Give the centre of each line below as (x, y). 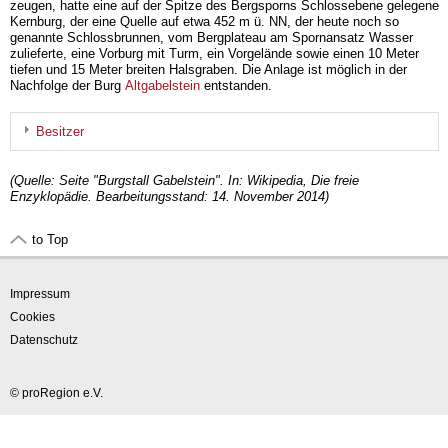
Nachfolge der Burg (67, 86)
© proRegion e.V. (56, 393)
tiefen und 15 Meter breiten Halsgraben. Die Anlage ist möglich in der (208, 70)
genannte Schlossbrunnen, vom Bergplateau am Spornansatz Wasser (211, 38)
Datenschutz (44, 340)
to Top (50, 240)
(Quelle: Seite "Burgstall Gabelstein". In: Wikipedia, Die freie (184, 181)
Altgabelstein (162, 86)
